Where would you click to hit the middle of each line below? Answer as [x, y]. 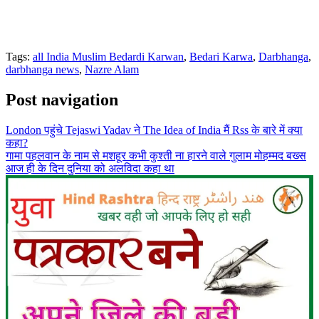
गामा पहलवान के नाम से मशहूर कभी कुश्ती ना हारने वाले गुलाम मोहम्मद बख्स [156, 155]
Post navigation [62, 100]
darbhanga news [42, 70]
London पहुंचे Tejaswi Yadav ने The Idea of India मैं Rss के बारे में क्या [154, 130]
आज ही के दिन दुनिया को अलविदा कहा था [90, 168]
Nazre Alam [112, 70]
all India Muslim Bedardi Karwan [108, 57]
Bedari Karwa [221, 57]
